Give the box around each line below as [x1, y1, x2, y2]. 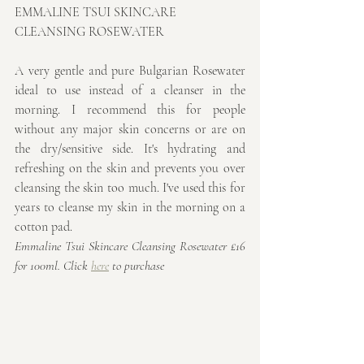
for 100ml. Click [15, 258, 91, 275]
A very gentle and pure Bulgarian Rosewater [15, 63, 245, 80]
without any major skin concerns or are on [15, 121, 245, 138]
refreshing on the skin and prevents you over [15, 160, 245, 177]
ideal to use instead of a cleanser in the [15, 82, 245, 99]
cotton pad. [15, 219, 72, 236]
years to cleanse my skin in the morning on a [15, 199, 245, 216]
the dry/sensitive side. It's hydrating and [15, 141, 245, 158]
